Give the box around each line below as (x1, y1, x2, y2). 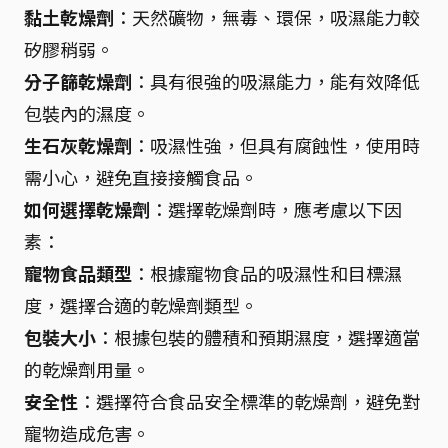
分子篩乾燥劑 (24, 67, 132, 94)
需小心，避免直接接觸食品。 (24, 163, 258, 190)
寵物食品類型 (24, 259, 132, 286)
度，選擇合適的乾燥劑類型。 (24, 291, 258, 318)
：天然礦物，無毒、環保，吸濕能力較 (114, 3, 420, 30)
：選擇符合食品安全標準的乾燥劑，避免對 (78, 387, 420, 414)
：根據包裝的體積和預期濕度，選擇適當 (96, 323, 420, 350)
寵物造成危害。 (24, 419, 150, 446)
